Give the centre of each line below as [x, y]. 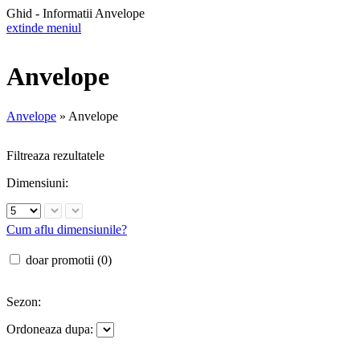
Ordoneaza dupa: [50, 329]
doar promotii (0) [69, 260]
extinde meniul [44, 28]
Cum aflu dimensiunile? [67, 229]
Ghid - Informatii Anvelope [76, 13]
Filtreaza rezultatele [55, 155]
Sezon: [24, 301]
